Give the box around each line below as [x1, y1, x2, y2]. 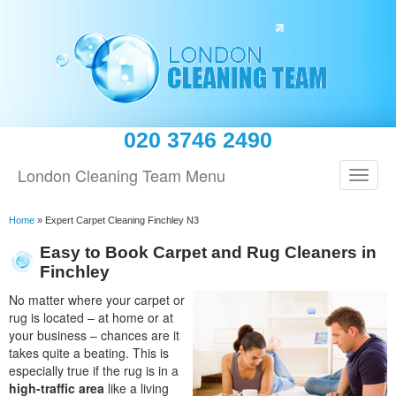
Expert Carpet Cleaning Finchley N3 [45, 215, 199, 225]
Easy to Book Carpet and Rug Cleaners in [40, 243, 377, 262]
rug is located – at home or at [9, 308, 173, 326]
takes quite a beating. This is [9, 344, 169, 362]
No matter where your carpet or [9, 291, 185, 308]
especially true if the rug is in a [9, 362, 179, 379]
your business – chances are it [9, 326, 179, 344]
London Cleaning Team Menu [18, 164, 225, 187]
